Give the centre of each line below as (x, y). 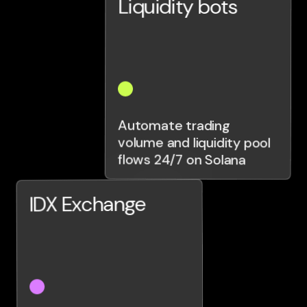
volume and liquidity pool (194, 143)
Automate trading (174, 125)
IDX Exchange (87, 205)
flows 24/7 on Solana (182, 160)
